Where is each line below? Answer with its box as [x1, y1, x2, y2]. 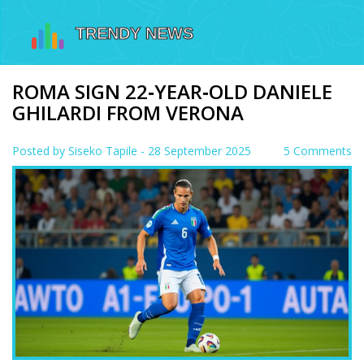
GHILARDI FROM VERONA [12, 99, 244, 126]
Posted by [12, 143, 68, 158]
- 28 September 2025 [141, 143, 251, 158]
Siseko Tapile [68, 143, 137, 158]
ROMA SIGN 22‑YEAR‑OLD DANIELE [12, 78, 332, 105]
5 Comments [284, 143, 352, 158]
